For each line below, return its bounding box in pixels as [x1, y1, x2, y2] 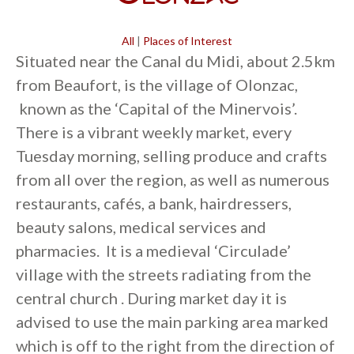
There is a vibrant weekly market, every [16, 122, 292, 141]
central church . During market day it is [16, 288, 287, 307]
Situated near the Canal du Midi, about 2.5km [16, 51, 335, 70]
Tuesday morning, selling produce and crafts [16, 145, 327, 165]
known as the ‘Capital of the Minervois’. [16, 98, 297, 118]
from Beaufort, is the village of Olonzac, [16, 74, 298, 94]
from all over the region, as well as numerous [16, 169, 330, 189]
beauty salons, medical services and [16, 217, 266, 236]
